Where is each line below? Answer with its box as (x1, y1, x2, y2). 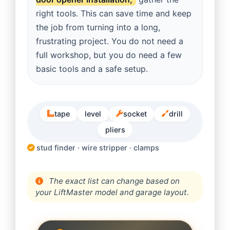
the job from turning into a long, (36, 22, 161, 32)
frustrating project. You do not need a (36, 35, 184, 46)
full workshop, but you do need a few (36, 49, 182, 60)
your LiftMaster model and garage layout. (35, 187, 189, 197)
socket (123, 109, 147, 119)
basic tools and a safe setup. (36, 63, 148, 74)
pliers (105, 125, 125, 134)
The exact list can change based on (46, 176, 180, 186)
